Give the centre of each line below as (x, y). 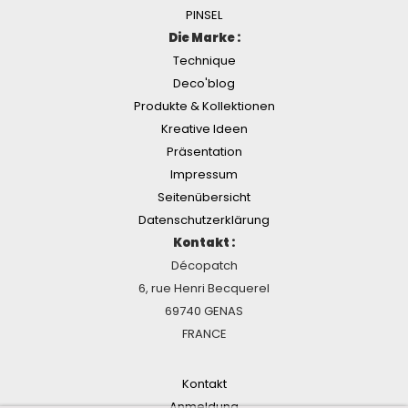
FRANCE (204, 334)
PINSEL (204, 15)
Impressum (204, 175)
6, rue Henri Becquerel (204, 289)
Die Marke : (204, 38)
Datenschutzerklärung (204, 220)
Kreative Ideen (204, 129)
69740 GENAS (204, 311)
